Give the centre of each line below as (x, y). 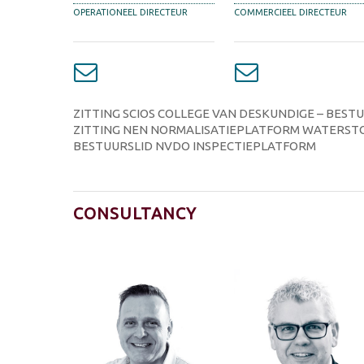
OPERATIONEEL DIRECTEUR (131, 13)
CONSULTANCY (135, 214)
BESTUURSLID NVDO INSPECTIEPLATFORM (195, 146)
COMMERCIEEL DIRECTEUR (291, 13)
